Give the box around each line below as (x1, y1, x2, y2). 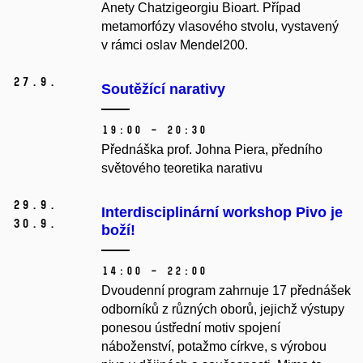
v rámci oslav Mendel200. (101, 38, 248, 53)
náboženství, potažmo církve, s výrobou (101, 340, 327, 354)
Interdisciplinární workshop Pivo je (101, 204, 343, 221)
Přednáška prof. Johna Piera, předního (101, 143, 322, 157)
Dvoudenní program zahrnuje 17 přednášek (101, 284, 351, 298)
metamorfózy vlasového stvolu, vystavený (101, 19, 339, 34)
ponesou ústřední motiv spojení (101, 321, 280, 335)
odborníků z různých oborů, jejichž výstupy (101, 302, 344, 317)
